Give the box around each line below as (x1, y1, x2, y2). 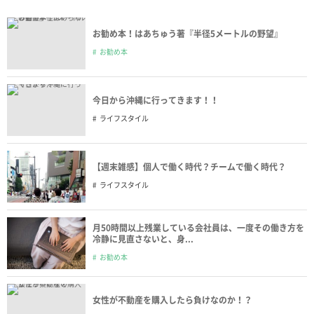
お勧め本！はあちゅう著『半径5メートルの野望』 (93, 27, 282, 40)
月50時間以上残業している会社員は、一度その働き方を (93, 221, 304, 234)
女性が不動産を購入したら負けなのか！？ (93, 293, 252, 306)
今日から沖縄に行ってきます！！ (93, 93, 219, 107)
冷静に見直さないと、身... (93, 232, 193, 245)
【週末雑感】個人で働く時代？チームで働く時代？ (93, 160, 286, 173)
